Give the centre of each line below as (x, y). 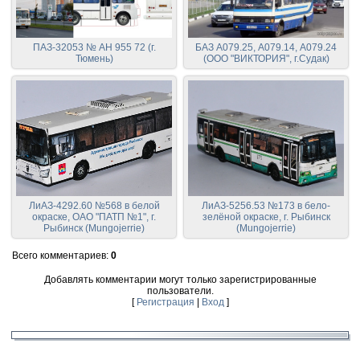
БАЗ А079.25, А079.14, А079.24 (266, 48)
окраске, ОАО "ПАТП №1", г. (94, 217)
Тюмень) (94, 59)
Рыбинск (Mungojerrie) (94, 229)
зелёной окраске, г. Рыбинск (266, 217)
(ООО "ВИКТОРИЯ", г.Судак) (266, 59)
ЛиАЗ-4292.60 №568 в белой (94, 206)
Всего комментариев (59, 256)
